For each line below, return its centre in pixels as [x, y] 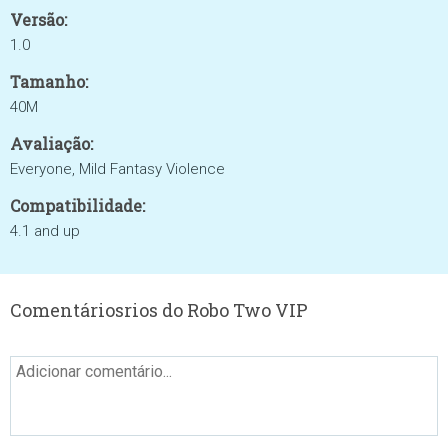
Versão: [38, 19]
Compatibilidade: [77, 205]
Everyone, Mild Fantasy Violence [117, 169]
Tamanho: [49, 81]
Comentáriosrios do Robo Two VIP [159, 310]
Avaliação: [51, 143]
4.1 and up [45, 231]
